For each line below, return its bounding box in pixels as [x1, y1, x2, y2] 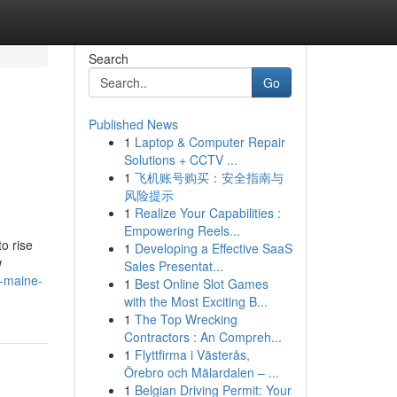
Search [88, 50, 128, 67]
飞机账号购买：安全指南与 [134, 168, 284, 186]
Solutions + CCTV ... [123, 151, 237, 168]
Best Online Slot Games [134, 275, 269, 292]
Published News [88, 115, 178, 133]
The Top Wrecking [134, 310, 237, 328]
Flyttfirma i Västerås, [134, 346, 250, 363]
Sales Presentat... [123, 257, 223, 275]
